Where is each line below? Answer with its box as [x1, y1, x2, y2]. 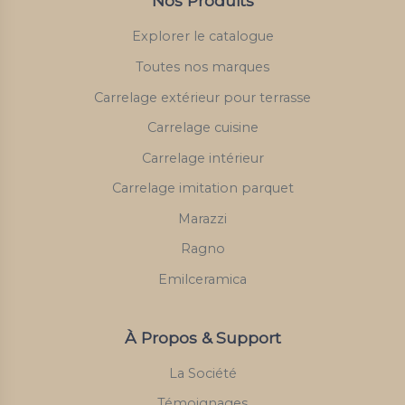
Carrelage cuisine [146, 119, 259, 137]
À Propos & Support [124, 327, 281, 347]
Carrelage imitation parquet [111, 180, 294, 197]
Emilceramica [158, 271, 247, 288]
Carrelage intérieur [141, 149, 264, 166]
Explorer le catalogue [131, 28, 274, 45]
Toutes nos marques [136, 58, 269, 75]
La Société [168, 364, 237, 381]
